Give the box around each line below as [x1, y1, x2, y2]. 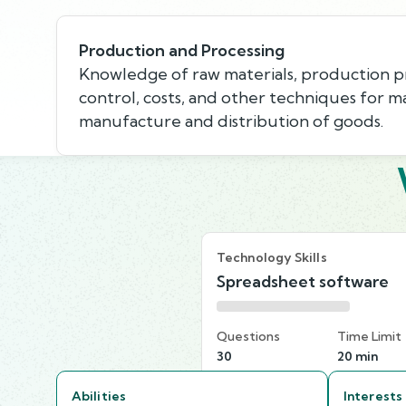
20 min [337, 347, 378, 364]
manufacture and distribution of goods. [79, 110, 383, 131]
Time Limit [337, 327, 401, 344]
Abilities [72, 387, 126, 404]
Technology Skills [217, 248, 327, 266]
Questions [217, 327, 280, 344]
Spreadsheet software [217, 270, 389, 292]
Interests [343, 387, 402, 404]
